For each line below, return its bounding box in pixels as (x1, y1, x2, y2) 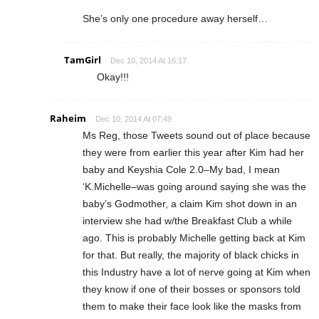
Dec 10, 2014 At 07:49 (95, 114, 172, 123)
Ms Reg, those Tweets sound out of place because (83, 129, 310, 141)
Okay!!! (97, 70, 129, 83)
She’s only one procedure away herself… (83, 12, 268, 24)
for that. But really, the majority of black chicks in (83, 249, 299, 261)
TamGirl (64, 53, 101, 66)
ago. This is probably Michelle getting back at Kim (83, 231, 305, 244)
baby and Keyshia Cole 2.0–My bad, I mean (83, 163, 280, 175)
